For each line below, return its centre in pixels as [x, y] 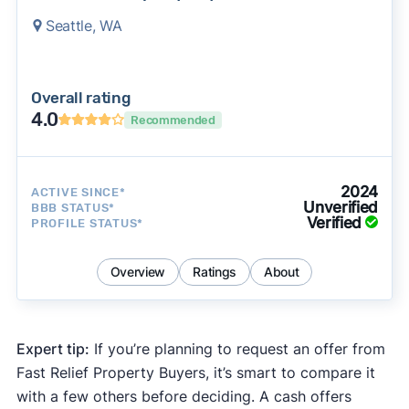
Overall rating [80, 98]
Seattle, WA [84, 26]
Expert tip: [52, 349]
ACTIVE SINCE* [78, 192]
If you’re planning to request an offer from [237, 349]
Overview [138, 272]
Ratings [215, 272]
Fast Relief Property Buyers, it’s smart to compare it [195, 373]
